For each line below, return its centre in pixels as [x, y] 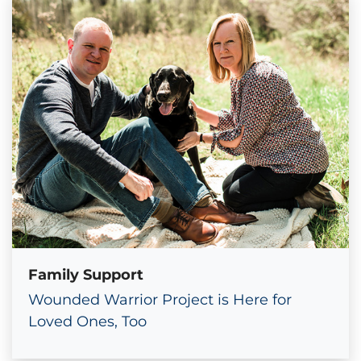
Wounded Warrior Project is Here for [160, 299]
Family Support [86, 274]
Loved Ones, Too [87, 321]
